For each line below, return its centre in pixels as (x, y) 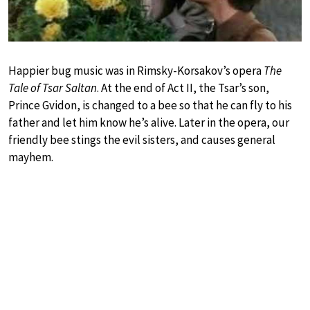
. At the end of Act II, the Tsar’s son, (183, 88)
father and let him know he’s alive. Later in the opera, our (149, 122)
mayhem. (31, 157)
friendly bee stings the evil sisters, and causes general (142, 140)
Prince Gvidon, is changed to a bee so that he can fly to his (150, 105)
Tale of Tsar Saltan (53, 88)
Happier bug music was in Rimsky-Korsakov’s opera (136, 71)
